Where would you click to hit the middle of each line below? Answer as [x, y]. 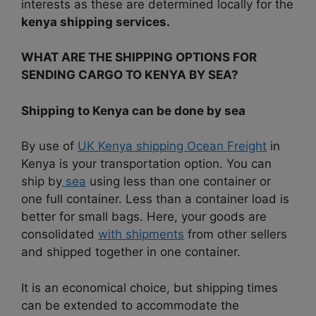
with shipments [141, 235]
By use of [49, 146]
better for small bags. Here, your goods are [144, 217]
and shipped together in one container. [131, 252]
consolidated [60, 235]
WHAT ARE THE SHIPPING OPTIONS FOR [139, 57]
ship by [42, 182]
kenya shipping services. [96, 22]
